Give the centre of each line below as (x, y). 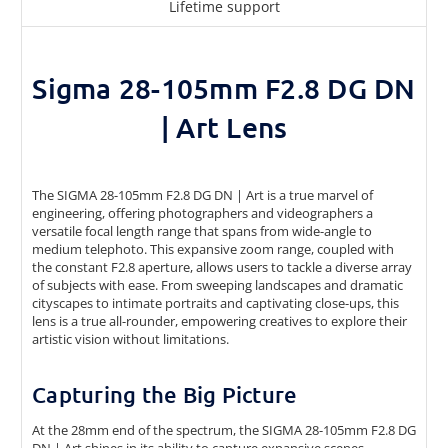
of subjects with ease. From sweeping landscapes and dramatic (217, 284)
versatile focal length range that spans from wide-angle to (202, 230)
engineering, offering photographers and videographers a (202, 212)
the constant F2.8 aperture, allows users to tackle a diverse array (222, 266)
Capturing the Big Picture (165, 394)
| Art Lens (224, 126)
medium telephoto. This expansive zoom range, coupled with (213, 248)
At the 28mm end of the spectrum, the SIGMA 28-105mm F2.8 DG (224, 429)
